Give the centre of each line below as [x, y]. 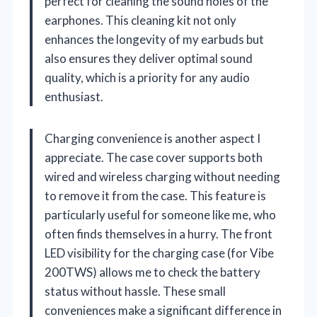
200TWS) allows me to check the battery [152, 272]
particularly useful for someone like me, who [160, 214]
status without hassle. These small [135, 291]
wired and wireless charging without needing [162, 176]
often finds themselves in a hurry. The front [158, 234]
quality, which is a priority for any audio [147, 77]
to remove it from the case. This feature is [155, 195]
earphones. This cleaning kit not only [140, 20]
